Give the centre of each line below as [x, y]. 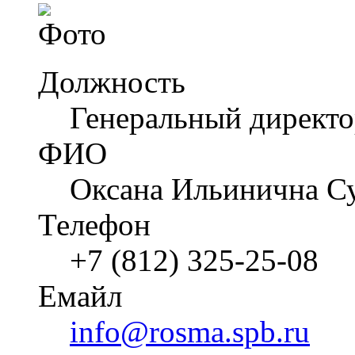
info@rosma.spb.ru [190, 332]
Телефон [94, 225]
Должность [112, 82]
